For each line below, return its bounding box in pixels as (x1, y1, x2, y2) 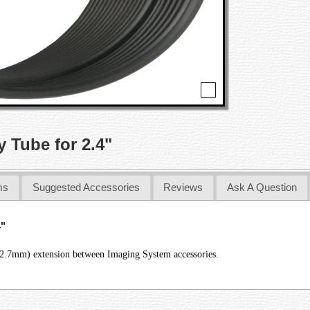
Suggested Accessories (32, 181, 140, 194)
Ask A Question (227, 181, 298, 194)
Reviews (163, 181, 203, 194)
